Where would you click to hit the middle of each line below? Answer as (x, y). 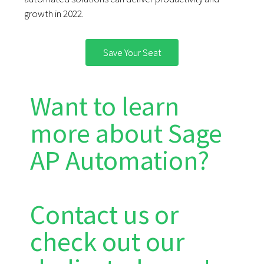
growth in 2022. (54, 14)
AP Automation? (120, 161)
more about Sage (126, 133)
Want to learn (105, 106)
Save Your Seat (132, 53)
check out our (108, 242)
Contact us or (105, 215)
